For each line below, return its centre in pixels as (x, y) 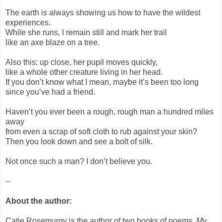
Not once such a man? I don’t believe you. (79, 161)
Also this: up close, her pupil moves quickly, (82, 62)
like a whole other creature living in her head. (84, 72)
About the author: (39, 201)
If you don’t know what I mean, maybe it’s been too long (102, 82)
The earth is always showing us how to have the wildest (103, 12)
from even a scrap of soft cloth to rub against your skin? (101, 131)
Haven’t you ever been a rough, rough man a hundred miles (110, 111)
